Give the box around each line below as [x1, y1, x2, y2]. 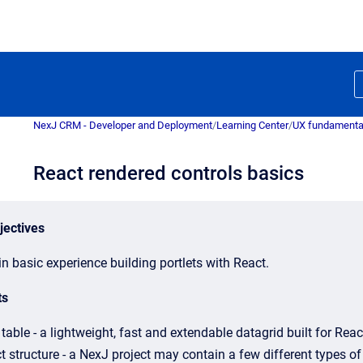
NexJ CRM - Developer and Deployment [33, 119, 212, 131]
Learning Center [216, 119, 288, 131]
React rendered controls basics [33, 162, 304, 185]
